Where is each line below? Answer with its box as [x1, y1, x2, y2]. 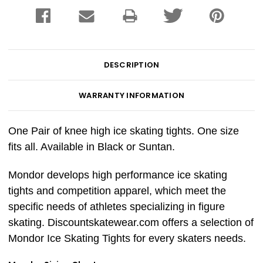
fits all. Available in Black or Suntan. [8, 141, 175, 153]
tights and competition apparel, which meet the [8, 185, 226, 197]
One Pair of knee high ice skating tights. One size [8, 125, 239, 137]
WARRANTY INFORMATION [79, 90, 184, 102]
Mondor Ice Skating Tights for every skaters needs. [8, 232, 246, 245]
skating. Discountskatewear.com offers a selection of [8, 217, 254, 229]
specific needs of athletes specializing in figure [8, 201, 225, 213]
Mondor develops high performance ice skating [8, 169, 227, 181]
